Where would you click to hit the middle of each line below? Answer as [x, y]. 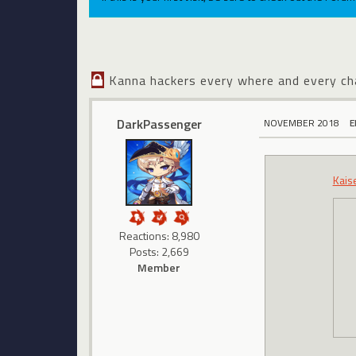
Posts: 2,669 [159, 252]
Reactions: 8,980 [159, 236]
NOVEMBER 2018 [302, 123]
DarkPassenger [159, 124]
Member [159, 268]
